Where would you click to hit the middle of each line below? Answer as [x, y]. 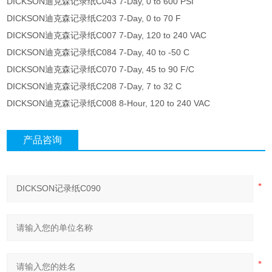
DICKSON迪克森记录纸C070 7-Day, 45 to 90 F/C [101, 70]
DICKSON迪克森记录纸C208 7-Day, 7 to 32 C [94, 87]
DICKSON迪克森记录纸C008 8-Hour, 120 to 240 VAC [109, 104]
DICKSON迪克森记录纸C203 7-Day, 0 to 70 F [94, 19]
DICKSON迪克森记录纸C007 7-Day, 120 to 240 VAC [107, 36]
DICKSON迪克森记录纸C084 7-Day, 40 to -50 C [98, 53]
